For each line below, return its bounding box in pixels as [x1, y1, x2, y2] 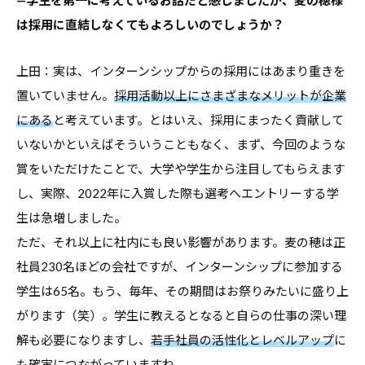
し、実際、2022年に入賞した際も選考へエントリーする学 [16, 185, 339, 200]
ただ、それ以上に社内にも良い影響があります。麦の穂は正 [16, 234, 345, 249]
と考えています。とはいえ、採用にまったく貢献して [53, 112, 344, 127]
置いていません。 [16, 87, 114, 103]
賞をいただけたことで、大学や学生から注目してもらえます [16, 161, 345, 176]
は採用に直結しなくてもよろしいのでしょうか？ [16, 16, 284, 32]
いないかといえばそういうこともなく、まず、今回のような [16, 136, 345, 152]
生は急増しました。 [16, 209, 126, 225]
